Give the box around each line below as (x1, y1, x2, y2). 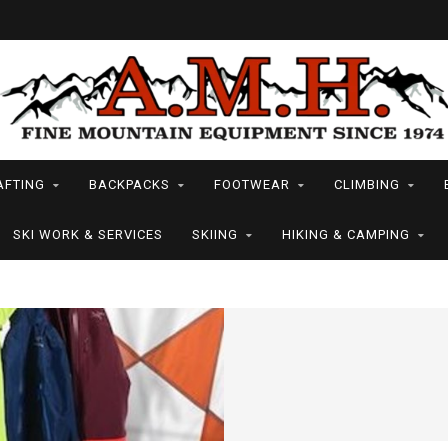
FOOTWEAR (213, 177, 290, 192)
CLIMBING (333, 177, 400, 192)
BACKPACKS (88, 177, 170, 192)
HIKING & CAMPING (281, 227, 410, 242)
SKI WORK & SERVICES (12, 227, 163, 242)
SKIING (191, 227, 238, 242)
